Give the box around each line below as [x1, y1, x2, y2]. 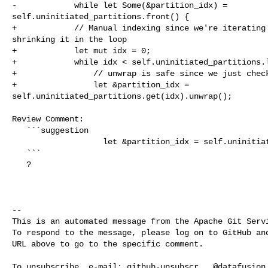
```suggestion [12, 125, 26, 135]
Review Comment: [12, 114, 84, 124]
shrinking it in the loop [12, 34, 127, 44]
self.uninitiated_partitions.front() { [12, 11, 189, 22]
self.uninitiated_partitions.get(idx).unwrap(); [12, 91, 232, 101]
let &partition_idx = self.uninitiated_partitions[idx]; [12, 136, 103, 147]
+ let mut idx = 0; [12, 45, 151, 56]
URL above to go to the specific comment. [12, 239, 203, 249]
